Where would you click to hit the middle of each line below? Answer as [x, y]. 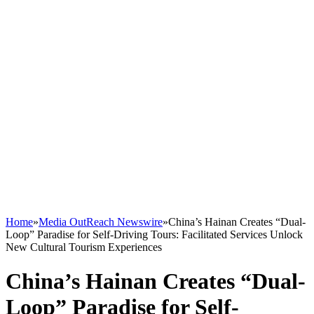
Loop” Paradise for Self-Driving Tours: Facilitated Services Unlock [154, 234]
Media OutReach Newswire [101, 222]
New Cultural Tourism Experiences [84, 247]
